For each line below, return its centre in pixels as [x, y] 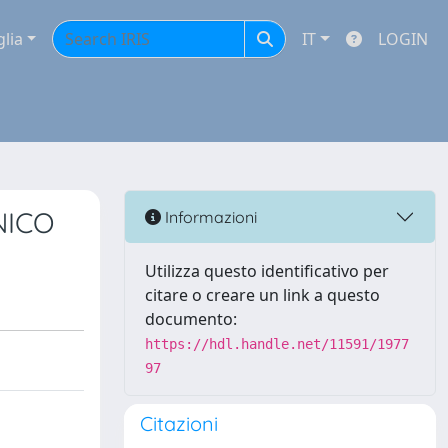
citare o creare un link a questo [262, 295]
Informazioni [209, 216]
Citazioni [179, 423]
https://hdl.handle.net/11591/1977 [277, 344]
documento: [191, 319]
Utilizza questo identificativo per [267, 271]
